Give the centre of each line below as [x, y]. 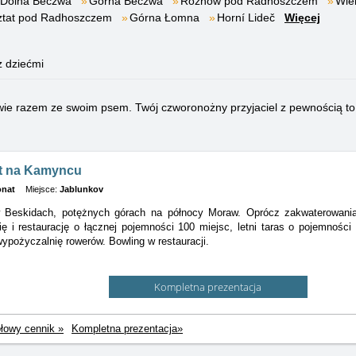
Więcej [302, 17]
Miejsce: [41, 189]
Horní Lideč [246, 17]
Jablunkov [81, 189]
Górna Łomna [164, 17]
